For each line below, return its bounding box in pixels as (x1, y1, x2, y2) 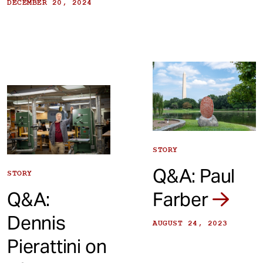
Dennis (7, 210, 66, 235)
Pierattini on (7, 234, 107, 258)
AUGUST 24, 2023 (153, 218, 228, 228)
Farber (153, 187, 213, 211)
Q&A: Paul (153, 163, 235, 188)
